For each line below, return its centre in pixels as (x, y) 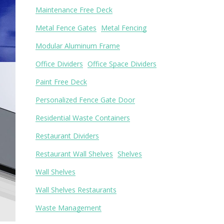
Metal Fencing (124, 28)
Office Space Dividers (122, 64)
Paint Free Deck (61, 82)
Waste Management (68, 208)
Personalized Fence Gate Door (85, 100)
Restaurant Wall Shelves (74, 154)
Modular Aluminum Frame (78, 46)
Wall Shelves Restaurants (76, 190)
